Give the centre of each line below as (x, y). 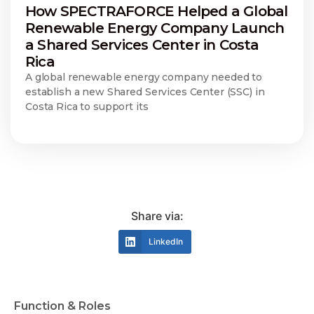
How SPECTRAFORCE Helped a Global (157, 11)
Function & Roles (62, 306)
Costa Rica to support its (87, 106)
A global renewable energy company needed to (144, 77)
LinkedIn (166, 241)
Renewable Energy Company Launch (155, 28)
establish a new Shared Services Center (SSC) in (145, 91)
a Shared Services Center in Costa (142, 45)
